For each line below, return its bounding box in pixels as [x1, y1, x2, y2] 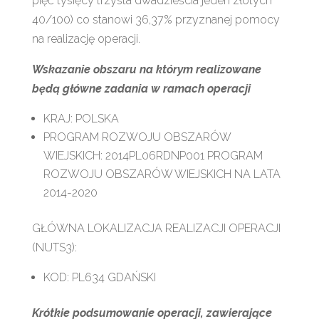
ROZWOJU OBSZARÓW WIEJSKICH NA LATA [43, 167, 281, 181]
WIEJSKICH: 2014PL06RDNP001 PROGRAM [43, 148, 263, 162]
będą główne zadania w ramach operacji [31, 81, 251, 95]
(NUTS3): [31, 240, 77, 254]
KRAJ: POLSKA [43, 111, 119, 125]
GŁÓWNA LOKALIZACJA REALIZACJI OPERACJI [31, 221, 281, 235]
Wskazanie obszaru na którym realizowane [31, 62, 261, 76]
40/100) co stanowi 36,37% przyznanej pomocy [31, 12, 280, 26]
